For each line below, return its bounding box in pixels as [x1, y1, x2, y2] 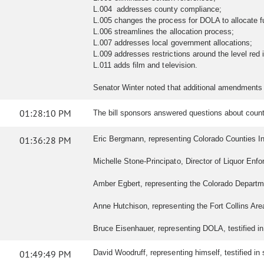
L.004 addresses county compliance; [93, 5, 222, 14]
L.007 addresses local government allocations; [93, 38, 252, 48]
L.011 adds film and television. [93, 61, 197, 70]
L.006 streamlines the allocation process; [93, 27, 234, 37]
